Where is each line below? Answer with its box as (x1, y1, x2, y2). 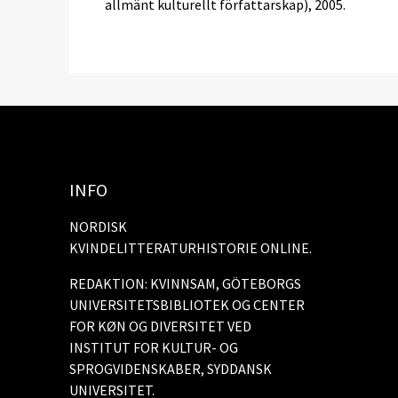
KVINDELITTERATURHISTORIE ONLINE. (69, 238, 312, 257)
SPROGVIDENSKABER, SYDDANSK (69, 359, 272, 378)
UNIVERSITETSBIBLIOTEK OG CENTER (69, 295, 305, 314)
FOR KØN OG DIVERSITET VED (69, 316, 251, 335)
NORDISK (69, 217, 127, 235)
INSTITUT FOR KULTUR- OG (69, 338, 238, 356)
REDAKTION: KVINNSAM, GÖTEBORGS (69, 274, 301, 292)
